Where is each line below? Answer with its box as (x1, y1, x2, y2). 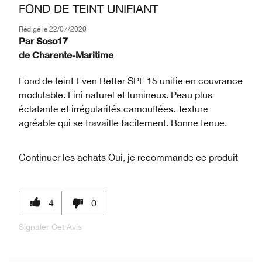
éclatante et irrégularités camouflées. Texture (19, 103, 208, 114)
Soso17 (36, 35, 68, 46)
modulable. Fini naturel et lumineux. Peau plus (19, 89, 212, 100)
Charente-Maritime (32, 49, 113, 60)
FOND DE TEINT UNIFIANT (19, 1, 158, 15)
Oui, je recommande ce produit (106, 151, 238, 163)
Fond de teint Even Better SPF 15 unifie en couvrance (19, 75, 243, 86)
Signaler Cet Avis (19, 222, 82, 232)
